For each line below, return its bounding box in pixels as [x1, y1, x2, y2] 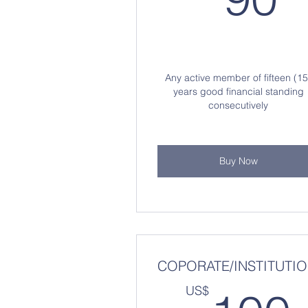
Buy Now [219, 155, 258, 167]
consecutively [208, 99, 268, 111]
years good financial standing [173, 85, 304, 98]
